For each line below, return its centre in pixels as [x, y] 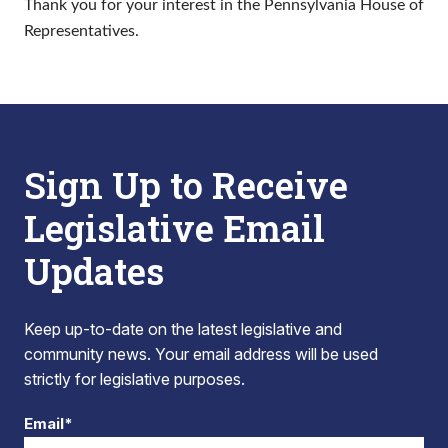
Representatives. [81, 31]
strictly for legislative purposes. [134, 379]
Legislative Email [174, 228]
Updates [94, 271]
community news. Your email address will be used [201, 354]
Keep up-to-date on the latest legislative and [183, 329]
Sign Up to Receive [186, 185]
